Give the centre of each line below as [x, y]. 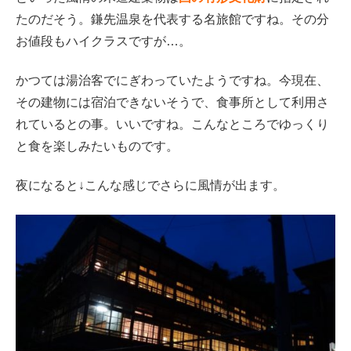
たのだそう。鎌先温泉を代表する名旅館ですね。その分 [172, 19]
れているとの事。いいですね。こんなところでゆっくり [172, 124]
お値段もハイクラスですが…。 [103, 41]
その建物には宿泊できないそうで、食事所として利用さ [172, 102]
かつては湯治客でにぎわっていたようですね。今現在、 [172, 80]
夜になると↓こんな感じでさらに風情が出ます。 [150, 186]
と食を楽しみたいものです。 [97, 146]
